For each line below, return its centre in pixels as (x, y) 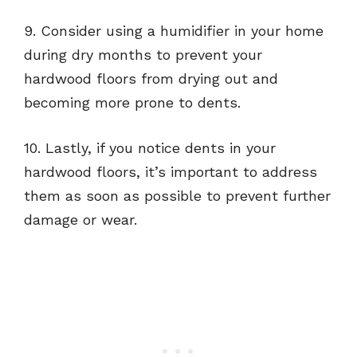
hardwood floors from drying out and (151, 79)
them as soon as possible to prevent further (177, 196)
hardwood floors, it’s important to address (171, 172)
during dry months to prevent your (143, 55)
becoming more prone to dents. (132, 103)
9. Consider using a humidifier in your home (174, 31)
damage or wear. (80, 220)
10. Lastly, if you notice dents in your (150, 148)
